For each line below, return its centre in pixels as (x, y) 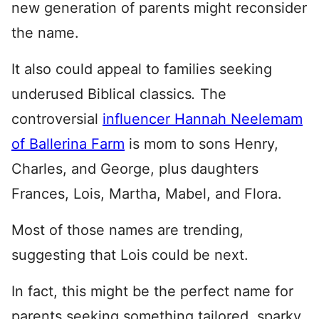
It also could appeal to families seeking (142, 69)
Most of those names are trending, (127, 230)
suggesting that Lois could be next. (130, 255)
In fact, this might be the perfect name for (152, 291)
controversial (57, 119)
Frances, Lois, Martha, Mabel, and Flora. (147, 194)
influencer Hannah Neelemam (203, 119)
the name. (45, 33)
